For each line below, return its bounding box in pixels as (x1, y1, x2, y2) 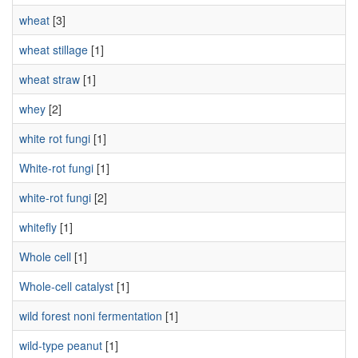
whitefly (19, 219, 57, 235)
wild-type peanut (19, 337, 102, 353)
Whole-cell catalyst (19, 278, 113, 294)
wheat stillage (19, 42, 88, 58)
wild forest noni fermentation (19, 308, 162, 324)
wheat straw (19, 71, 80, 87)
